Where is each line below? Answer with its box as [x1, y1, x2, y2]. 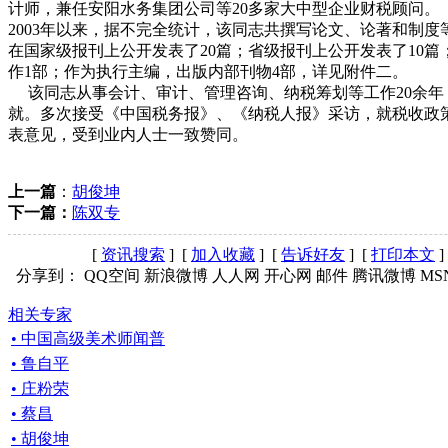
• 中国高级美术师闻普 [11, 329, 165, 347]
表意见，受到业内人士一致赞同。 [8, 125, 248, 143]
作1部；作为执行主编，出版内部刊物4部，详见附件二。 [8, 62, 408, 80]
